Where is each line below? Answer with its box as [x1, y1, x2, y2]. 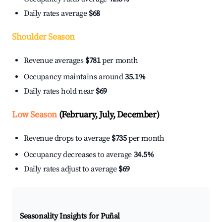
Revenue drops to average [24, 133, 111, 144]
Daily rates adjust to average [24, 164, 118, 174]
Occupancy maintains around [24, 72, 125, 82]
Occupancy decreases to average [24, 150, 134, 160]
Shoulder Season [12, 31, 75, 43]
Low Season [12, 109, 57, 121]
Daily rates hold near [24, 86, 96, 97]
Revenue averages [24, 55, 86, 66]
